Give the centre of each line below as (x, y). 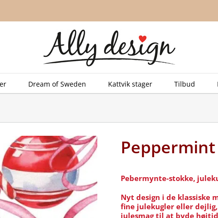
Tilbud (185, 84)
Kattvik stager (130, 84)
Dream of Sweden (57, 84)
